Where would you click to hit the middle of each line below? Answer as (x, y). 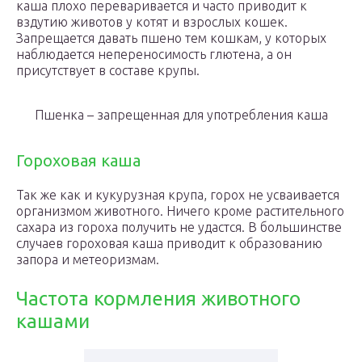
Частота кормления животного (158, 299)
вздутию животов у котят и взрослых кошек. (152, 22)
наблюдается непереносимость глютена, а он (154, 54)
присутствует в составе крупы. (108, 70)
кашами (53, 321)
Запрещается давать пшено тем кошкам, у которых (171, 38)
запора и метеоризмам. (88, 259)
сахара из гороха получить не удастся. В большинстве (179, 227)
